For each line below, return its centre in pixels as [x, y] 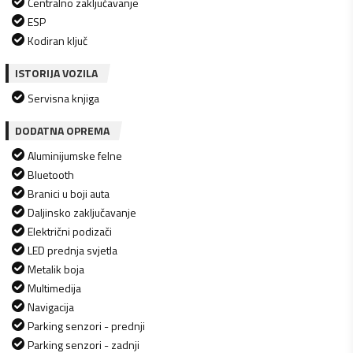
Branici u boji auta [69, 193]
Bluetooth [51, 174]
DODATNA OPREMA [62, 130]
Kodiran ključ [58, 40]
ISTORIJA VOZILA [56, 72]
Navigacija [51, 307]
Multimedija [54, 288]
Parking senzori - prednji [86, 325]
